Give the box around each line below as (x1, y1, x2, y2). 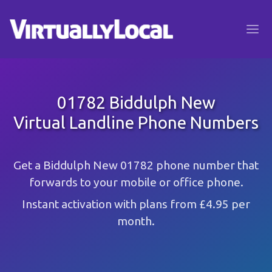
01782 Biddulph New (56, 93, 216, 112)
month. (117, 214, 155, 228)
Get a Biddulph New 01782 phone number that (13, 158, 259, 172)
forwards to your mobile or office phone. (29, 175, 243, 189)
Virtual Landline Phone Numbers (13, 113, 259, 132)
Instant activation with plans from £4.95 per (22, 197, 250, 211)
